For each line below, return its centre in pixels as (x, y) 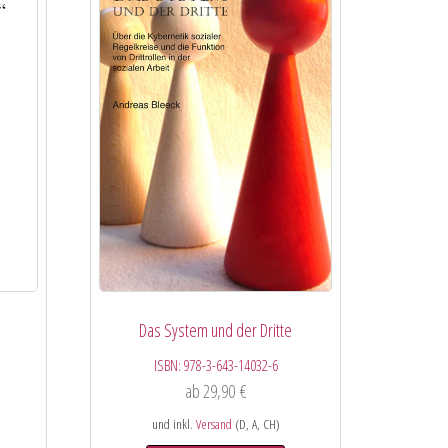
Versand (213, 424)
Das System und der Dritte (216, 330)
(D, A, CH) (255, 424)
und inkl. (173, 424)
